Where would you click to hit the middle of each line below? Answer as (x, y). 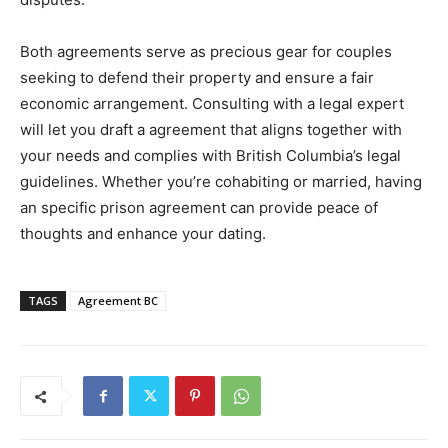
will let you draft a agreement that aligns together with (211, 130)
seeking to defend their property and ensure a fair (197, 78)
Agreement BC (118, 301)
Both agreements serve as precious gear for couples (206, 52)
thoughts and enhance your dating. (143, 234)
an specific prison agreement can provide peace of (199, 208)
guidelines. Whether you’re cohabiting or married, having (221, 182)
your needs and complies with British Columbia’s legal (210, 156)
